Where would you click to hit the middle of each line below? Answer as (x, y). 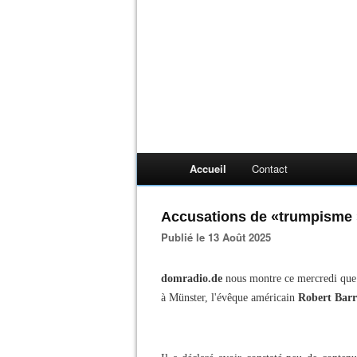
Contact (270, 169)
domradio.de (192, 279)
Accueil (208, 169)
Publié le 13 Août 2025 (220, 237)
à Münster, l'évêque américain (229, 298)
